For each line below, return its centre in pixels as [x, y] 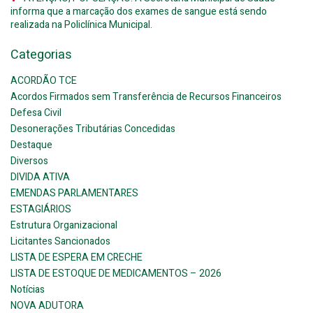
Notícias [28, 290]
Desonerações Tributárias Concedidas [93, 129]
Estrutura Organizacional [64, 225]
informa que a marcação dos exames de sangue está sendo [139, 12]
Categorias [41, 55]
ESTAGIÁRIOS [41, 209]
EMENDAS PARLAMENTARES [74, 193]
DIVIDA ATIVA [40, 177]
